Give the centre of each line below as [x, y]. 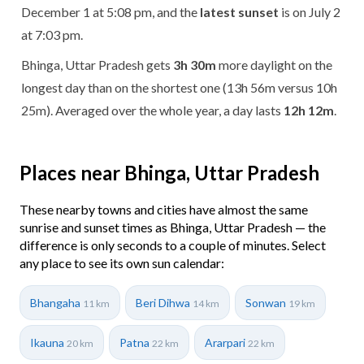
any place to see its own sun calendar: [122, 262]
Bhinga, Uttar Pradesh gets [97, 64]
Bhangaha [56, 302]
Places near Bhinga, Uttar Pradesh [169, 172]
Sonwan [267, 302]
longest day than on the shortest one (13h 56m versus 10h [179, 87]
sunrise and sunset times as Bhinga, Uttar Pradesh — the [173, 227]
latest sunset [239, 11]
